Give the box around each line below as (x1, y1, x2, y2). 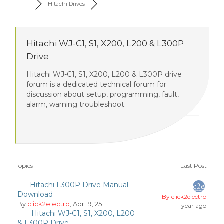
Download (17, 190, 53, 199)
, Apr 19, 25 (70, 200, 103, 208)
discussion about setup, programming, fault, (26, 90, 179, 99)
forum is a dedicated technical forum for (26, 80, 166, 89)
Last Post (180, 162, 208, 169)
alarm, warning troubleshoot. (26, 100, 126, 109)
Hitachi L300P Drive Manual (30, 180, 128, 189)
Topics (15, 162, 33, 169)
